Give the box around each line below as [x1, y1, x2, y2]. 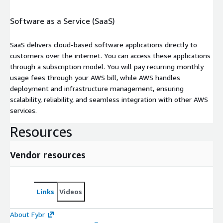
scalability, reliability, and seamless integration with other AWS [10, 95, 208, 104]
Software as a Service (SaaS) [10, 16, 115, 26]
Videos [59, 187, 82, 196]
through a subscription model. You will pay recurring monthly [10, 62, 204, 71]
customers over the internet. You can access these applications [10, 51, 211, 60]
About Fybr [10, 210, 45, 219]
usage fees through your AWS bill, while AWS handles [10, 73, 180, 82]
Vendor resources [10, 149, 86, 160]
